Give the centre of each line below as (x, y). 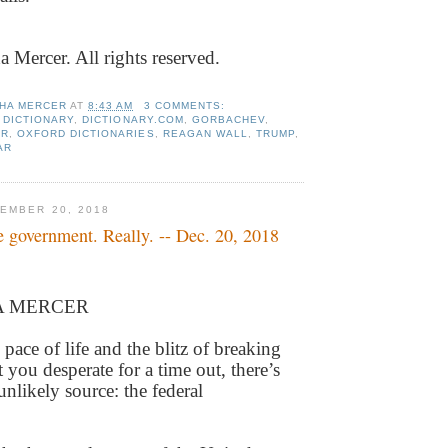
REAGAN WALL (205, 133)
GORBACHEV (228, 119)
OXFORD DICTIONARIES (86, 133)
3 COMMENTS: (186, 105)
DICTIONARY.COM (133, 119)
